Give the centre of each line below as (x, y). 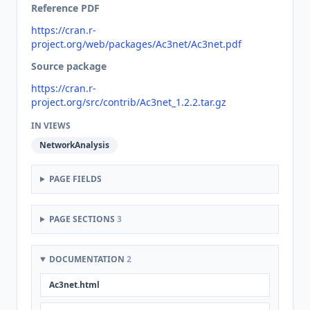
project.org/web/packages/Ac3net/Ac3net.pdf (136, 44)
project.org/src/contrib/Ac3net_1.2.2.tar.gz (129, 102)
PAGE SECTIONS (83, 219)
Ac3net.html (74, 285)
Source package (69, 66)
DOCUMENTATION (88, 259)
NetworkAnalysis (74, 145)
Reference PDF (65, 8)
